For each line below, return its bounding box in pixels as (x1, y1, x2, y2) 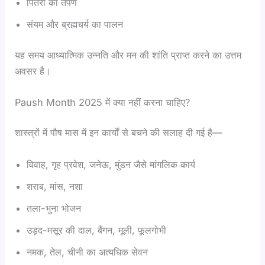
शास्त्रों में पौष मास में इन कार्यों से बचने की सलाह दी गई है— (15, 127, 222, 139)
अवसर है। (15, 64, 51, 77)
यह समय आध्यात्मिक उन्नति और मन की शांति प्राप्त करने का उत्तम (15, 49, 242, 61)
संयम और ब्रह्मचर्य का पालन (27, 18, 124, 30)
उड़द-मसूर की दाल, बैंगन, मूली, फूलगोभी (27, 224, 167, 236)
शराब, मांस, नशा (27, 180, 83, 192)
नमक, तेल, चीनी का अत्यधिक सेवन (27, 245, 148, 258)
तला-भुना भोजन (27, 202, 82, 214)
